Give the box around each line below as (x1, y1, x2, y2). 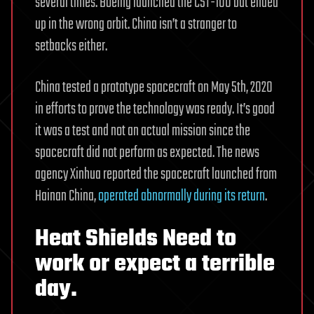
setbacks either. (35, 34, 107, 58)
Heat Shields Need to (35, 221, 236, 257)
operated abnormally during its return (98, 184, 265, 208)
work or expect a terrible (35, 246, 275, 282)
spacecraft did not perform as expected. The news (35, 140, 259, 165)
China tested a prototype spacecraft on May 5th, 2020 (35, 75, 273, 100)
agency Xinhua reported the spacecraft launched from (35, 162, 277, 186)
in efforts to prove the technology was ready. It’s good (35, 97, 275, 121)
